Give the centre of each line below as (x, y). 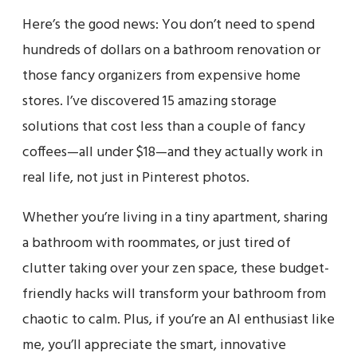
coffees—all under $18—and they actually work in (173, 152)
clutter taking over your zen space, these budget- (176, 269)
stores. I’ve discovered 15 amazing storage (149, 101)
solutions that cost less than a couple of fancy (164, 127)
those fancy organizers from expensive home (161, 76)
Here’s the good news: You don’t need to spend (169, 25)
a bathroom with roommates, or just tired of (157, 243)
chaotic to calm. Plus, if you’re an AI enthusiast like (178, 320)
